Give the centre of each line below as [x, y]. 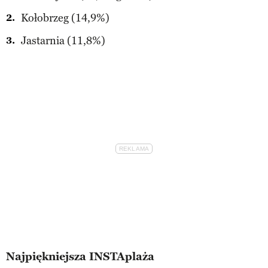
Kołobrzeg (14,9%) [65, 18]
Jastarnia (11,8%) [63, 40]
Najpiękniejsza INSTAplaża [80, 256]
